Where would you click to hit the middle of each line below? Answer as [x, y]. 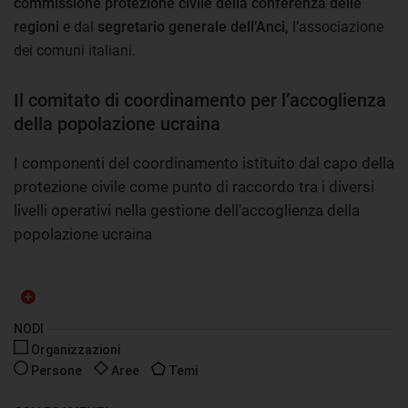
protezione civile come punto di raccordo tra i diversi [194, 186]
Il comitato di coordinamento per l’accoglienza [200, 100]
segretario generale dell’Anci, [193, 26]
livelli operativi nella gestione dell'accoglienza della [187, 210]
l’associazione [336, 26]
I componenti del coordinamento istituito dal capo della [204, 163]
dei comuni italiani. [75, 50]
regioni [36, 26]
